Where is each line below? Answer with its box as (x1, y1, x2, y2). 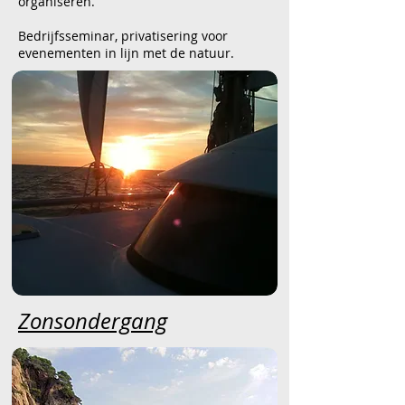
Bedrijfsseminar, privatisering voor (18, 27, 228, 44)
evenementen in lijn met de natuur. (18, 44, 234, 61)
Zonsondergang (18, 306, 167, 335)
